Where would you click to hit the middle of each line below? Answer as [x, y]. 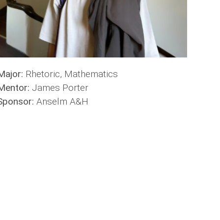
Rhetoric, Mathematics [71, 74]
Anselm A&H [62, 102]
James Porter [60, 88]
